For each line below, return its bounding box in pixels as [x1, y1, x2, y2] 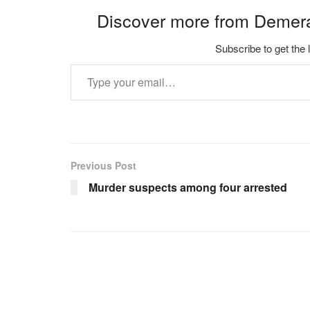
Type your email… [70, 55, 108, 72]
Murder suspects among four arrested [89, 179, 287, 196]
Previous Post [71, 158, 136, 173]
